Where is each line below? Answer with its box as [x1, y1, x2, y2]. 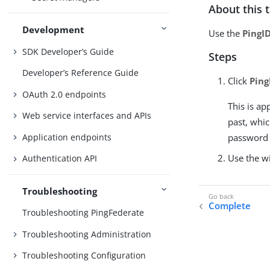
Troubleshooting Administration [22, 228, 152, 240]
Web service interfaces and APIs [22, 110, 152, 122]
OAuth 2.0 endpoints [22, 88, 107, 100]
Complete [209, 199, 251, 212]
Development [22, 24, 85, 36]
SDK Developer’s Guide [22, 45, 115, 57]
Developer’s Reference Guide [22, 67, 139, 79]
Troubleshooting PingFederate [22, 207, 145, 219]
